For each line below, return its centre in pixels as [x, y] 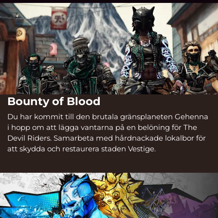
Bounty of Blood [54, 101]
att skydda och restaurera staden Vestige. [82, 149]
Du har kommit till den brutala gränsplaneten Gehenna [108, 117]
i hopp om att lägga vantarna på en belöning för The [102, 127]
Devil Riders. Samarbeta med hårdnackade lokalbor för [107, 138]
